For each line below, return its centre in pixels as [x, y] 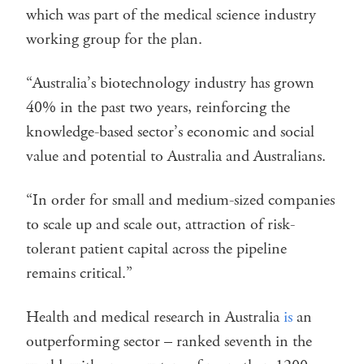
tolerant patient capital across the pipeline [156, 249]
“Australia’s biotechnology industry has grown [170, 83]
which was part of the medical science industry [171, 15]
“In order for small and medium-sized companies [180, 200]
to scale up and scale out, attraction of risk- [160, 224]
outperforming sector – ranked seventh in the [169, 341]
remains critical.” [79, 273]
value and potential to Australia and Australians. [176, 156]
